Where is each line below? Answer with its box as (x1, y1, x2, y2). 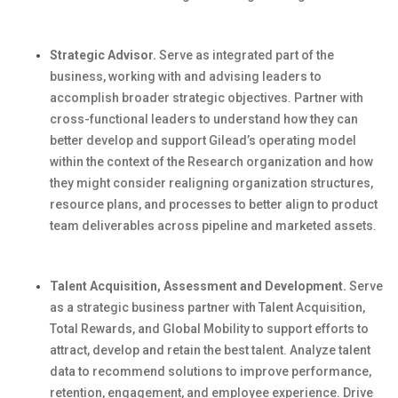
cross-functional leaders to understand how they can (50, 112, 358, 126)
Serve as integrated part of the (156, 48, 334, 62)
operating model (256, 133, 356, 147)
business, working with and (50, 69, 209, 84)
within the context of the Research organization (50, 155, 322, 169)
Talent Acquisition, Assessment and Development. (50, 279, 346, 293)
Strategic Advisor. (50, 48, 156, 62)
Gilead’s (206, 133, 256, 147)
